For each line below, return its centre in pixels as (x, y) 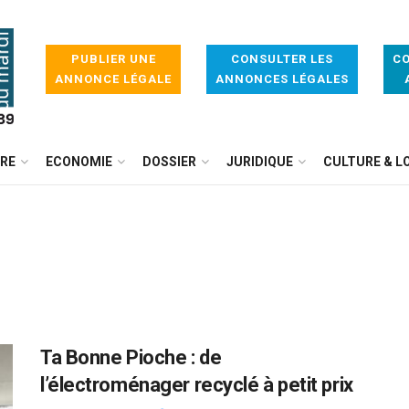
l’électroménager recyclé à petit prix (197, 385)
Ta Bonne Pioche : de (131, 357)
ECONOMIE (79, 162)
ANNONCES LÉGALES (282, 79)
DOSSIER (169, 162)
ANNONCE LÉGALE (113, 79)
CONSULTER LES (282, 59)
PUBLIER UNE (113, 59)
